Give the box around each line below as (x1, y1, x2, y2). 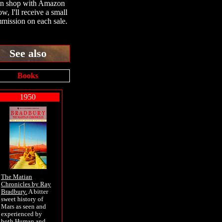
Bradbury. (1, 188, 27, 195)
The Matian (1, 173, 32, 180)
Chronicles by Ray (1, 181, 51, 188)
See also (9, 47, 47, 59)
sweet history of (1, 196, 43, 203)
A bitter (27, 188, 48, 195)
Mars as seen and (1, 203, 46, 210)
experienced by (1, 211, 42, 218)
